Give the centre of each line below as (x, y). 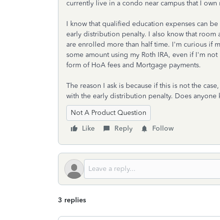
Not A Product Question (109, 113)
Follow (163, 128)
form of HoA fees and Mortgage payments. (134, 65)
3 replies (72, 200)
